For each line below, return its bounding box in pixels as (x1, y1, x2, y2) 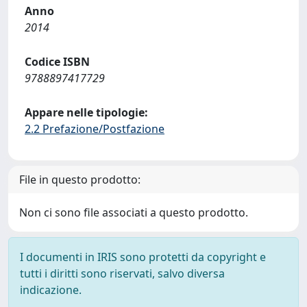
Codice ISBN (25, 54, 90, 69)
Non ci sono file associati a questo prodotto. (19, 205, 248, 220)
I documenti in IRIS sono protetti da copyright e (20, 249, 266, 265)
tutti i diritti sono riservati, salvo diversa (20, 266, 225, 281)
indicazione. (20, 282, 82, 297)
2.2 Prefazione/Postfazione (25, 121, 164, 136)
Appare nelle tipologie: (25, 105, 148, 120)
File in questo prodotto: (19, 172, 140, 187)
